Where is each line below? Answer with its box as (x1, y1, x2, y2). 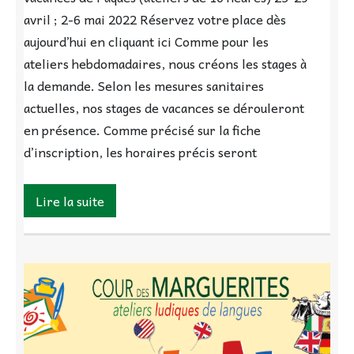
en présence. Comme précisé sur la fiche (24, 119, 261, 140)
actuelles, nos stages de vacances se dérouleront (24, 96, 304, 118)
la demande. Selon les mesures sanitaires (24, 74, 264, 96)
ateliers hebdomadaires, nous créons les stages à (24, 52, 307, 73)
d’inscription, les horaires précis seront (24, 141, 257, 162)
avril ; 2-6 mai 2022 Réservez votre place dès (24, 8, 286, 29)
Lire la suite (36, 190, 104, 211)
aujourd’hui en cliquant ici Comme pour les (24, 30, 269, 51)
